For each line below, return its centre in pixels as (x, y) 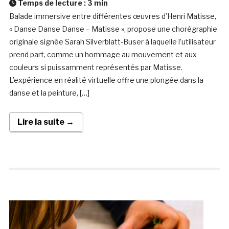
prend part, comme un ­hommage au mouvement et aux (103, 55)
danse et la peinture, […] (49, 93)
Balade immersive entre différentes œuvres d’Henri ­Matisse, (112, 16)
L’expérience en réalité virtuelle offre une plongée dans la (106, 80)
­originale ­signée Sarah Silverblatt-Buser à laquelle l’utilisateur (112, 42)
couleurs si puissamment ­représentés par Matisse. (96, 67)
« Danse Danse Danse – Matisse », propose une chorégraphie (113, 29)
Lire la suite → (45, 122)
